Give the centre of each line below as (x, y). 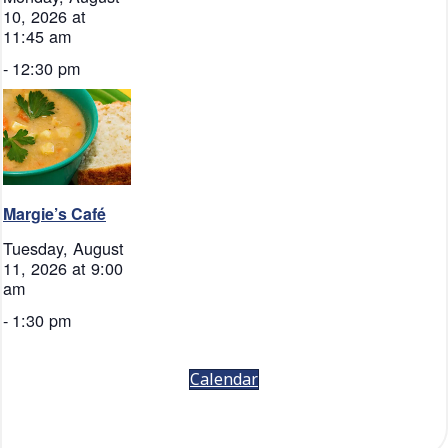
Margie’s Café (54, 213)
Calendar (224, 378)
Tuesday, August (63, 247)
